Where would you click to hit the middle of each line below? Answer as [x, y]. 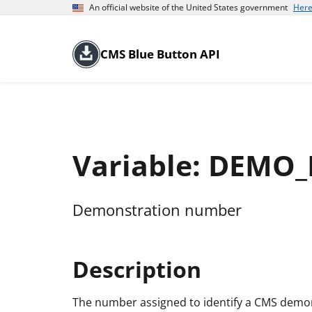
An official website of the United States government [188, 7]
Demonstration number [157, 210]
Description [137, 269]
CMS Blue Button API [160, 54]
